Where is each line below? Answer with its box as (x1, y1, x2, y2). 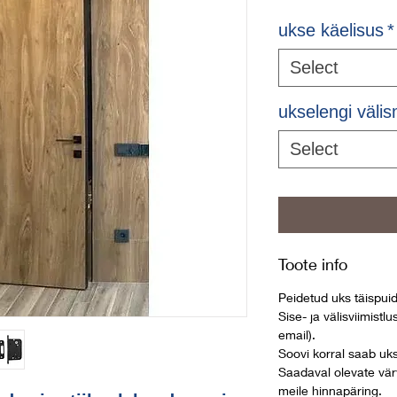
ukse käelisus (278, 20, 384, 40)
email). (278, 327, 315, 342)
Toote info (278, 254, 347, 274)
